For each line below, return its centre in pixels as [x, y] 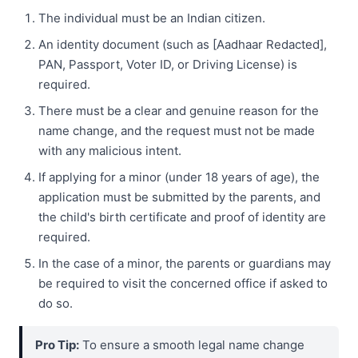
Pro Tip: [57, 345]
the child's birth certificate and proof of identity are [182, 217]
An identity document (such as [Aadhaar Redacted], [183, 45]
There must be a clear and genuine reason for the [179, 111]
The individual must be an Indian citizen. [152, 18]
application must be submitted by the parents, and [179, 197]
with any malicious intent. [110, 151]
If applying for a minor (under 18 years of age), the [179, 177]
